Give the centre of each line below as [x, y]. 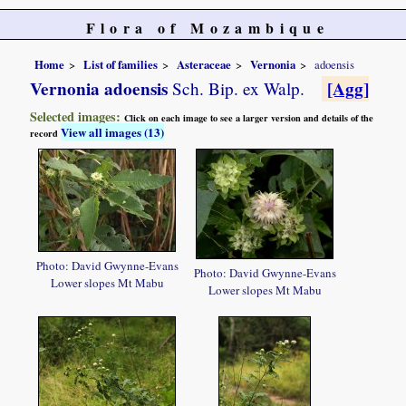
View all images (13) [113, 131]
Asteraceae [204, 64]
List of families [121, 64]
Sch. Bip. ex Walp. [237, 88]
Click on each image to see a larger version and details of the [249, 117]
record [46, 133]
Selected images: [77, 116]
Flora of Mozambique [208, 28]
